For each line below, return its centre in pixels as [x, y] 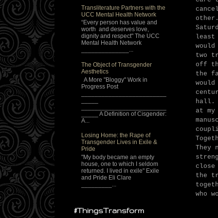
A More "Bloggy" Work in [114, 80]
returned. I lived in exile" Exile [120, 171]
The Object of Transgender [117, 65]
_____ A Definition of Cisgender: [124, 114]
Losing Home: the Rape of [116, 136]
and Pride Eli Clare [106, 177]
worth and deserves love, [115, 29]
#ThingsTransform [109, 211]
